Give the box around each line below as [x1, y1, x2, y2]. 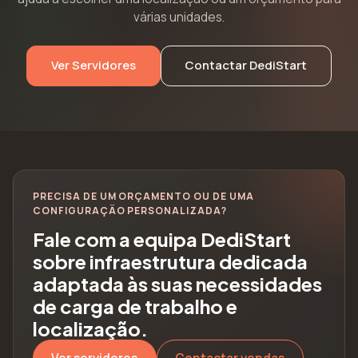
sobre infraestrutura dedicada [33, 249, 308, 273]
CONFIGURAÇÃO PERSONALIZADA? [33, 203, 227, 217]
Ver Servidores [50, 57, 136, 74]
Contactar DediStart [185, 57, 308, 74]
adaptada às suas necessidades [33, 271, 322, 296]
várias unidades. [133, 8, 225, 26]
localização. [33, 316, 148, 340]
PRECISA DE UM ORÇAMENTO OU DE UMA [33, 189, 254, 203]
